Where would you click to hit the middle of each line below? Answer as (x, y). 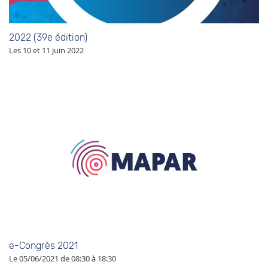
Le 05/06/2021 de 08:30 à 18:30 (63, 259)
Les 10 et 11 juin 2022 (46, 50)
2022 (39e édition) (48, 37)
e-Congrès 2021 (43, 246)
